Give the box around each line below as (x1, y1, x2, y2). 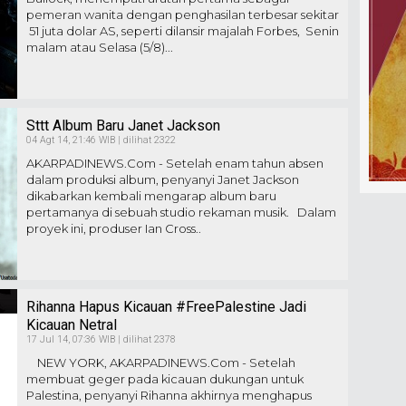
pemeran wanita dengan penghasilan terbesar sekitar (26, 7, 339, 22)
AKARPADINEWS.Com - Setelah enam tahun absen (26, 156, 324, 170)
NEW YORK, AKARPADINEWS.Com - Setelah (26, 355, 295, 370)
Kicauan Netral (26, 316, 117, 333)
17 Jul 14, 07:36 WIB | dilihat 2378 (26, 333, 176, 345)
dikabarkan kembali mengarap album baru (26, 188, 276, 203)
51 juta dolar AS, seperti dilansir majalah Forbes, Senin (26, 24, 339, 38)
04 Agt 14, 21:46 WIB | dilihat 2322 (26, 134, 176, 146)
